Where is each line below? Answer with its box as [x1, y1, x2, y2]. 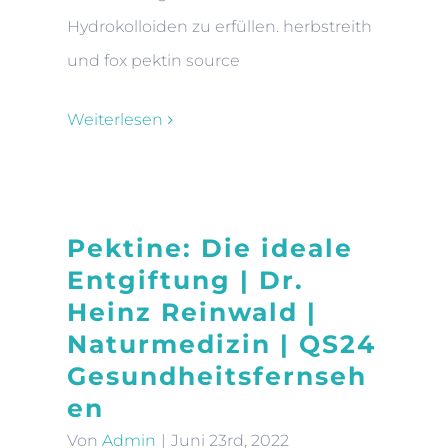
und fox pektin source [67, 51, 240, 70]
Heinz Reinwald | [67, 297, 317, 327]
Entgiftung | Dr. [67, 265, 304, 295]
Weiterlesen [67, 110, 163, 129]
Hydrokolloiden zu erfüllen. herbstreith [67, 17, 372, 36]
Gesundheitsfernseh [67, 361, 367, 391]
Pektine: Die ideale [67, 233, 353, 263]
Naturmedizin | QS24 [67, 329, 376, 359]
